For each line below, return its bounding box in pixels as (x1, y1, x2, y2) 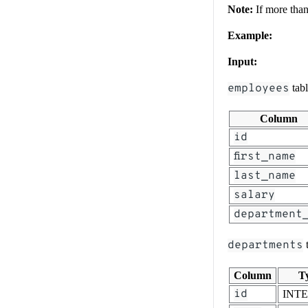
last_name (234, 168, 296, 183)
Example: (228, 29, 272, 41)
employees (228, 81, 289, 96)
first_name (234, 149, 296, 164)
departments (228, 238, 303, 252)
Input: (228, 55, 257, 67)
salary (234, 188, 275, 202)
